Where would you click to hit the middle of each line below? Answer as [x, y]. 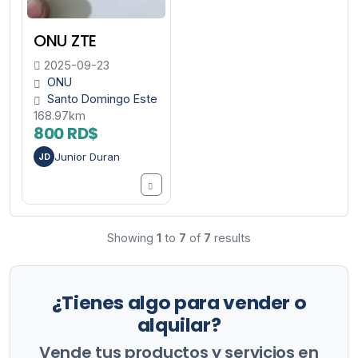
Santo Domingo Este [102, 99]
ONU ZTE [65, 41]
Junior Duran [87, 156]
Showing [132, 238]
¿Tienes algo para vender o [179, 303]
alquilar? [179, 325]
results [231, 238]
